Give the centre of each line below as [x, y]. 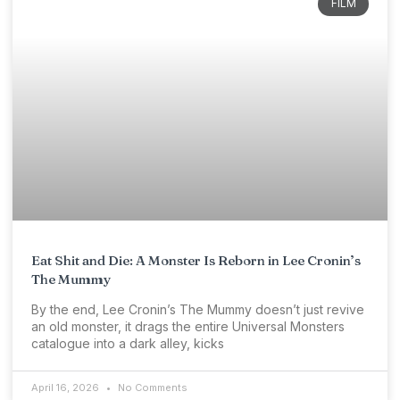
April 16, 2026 [67, 388]
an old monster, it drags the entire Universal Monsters [188, 327]
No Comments [151, 388]
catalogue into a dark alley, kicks [128, 344]
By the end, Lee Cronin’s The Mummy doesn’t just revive [198, 310]
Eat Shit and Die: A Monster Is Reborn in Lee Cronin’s [196, 261]
